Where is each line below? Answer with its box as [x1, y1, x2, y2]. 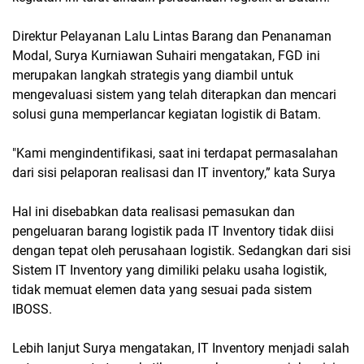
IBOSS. [12, 301, 52, 318]
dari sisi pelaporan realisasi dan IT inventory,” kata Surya [12, 165, 336, 181]
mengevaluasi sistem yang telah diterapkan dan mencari [12, 87, 336, 103]
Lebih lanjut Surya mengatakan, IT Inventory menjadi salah [12, 340, 349, 357]
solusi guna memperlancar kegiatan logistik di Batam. [12, 106, 321, 123]
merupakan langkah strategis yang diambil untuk [12, 67, 293, 84]
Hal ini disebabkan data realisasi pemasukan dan [12, 204, 295, 220]
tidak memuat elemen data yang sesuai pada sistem [12, 282, 312, 298]
